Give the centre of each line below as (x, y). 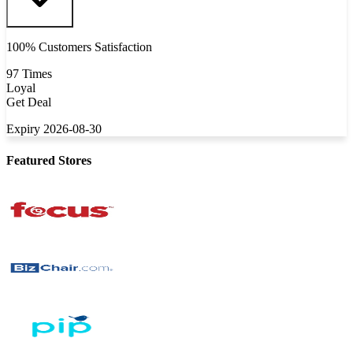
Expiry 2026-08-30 (54, 129)
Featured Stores (49, 160)
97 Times (29, 74)
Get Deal (29, 102)
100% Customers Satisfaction (79, 47)
